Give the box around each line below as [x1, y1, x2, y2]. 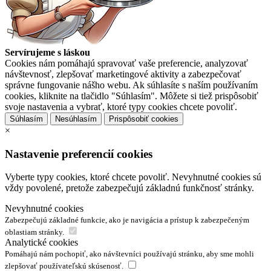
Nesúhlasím [55, 114, 97, 124]
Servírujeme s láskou [5, 47, 90, 58]
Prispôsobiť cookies [109, 114, 178, 124]
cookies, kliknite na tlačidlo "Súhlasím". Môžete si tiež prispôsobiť [5, 91, 258, 102]
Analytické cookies [5, 237, 78, 248]
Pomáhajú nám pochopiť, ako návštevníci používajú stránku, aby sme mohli [5, 249, 254, 259]
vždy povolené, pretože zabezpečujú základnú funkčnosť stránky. [5, 183, 254, 194]
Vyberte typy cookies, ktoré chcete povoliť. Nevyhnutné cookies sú [5, 172, 261, 183]
